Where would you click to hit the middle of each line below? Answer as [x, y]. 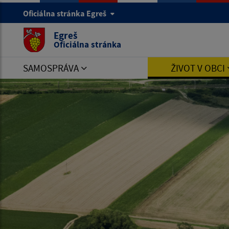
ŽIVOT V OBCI [199, 68]
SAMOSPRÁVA [52, 68]
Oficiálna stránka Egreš [65, 13]
